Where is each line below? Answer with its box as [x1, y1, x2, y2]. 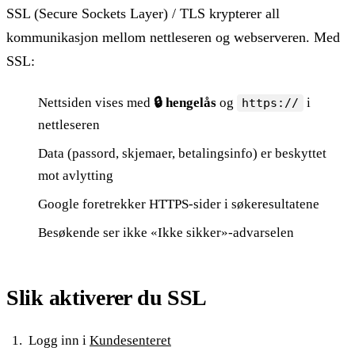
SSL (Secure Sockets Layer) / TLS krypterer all [6, 6, 280, 22]
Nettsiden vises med [38, 95, 154, 111]
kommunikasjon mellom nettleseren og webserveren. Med [6, 29, 340, 46]
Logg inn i [29, 333, 90, 349]
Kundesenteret [90, 333, 171, 349]
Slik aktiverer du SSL [6, 285, 208, 311]
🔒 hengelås [154, 95, 216, 111]
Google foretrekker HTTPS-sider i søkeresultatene [38, 197, 319, 212]
